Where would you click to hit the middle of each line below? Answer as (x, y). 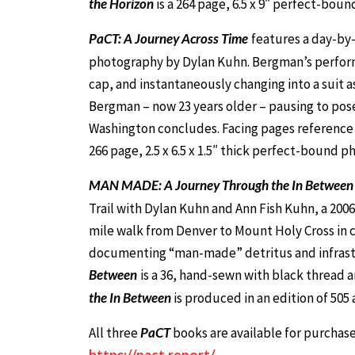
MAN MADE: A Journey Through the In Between (221, 185)
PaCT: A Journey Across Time (168, 38)
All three (115, 332)
